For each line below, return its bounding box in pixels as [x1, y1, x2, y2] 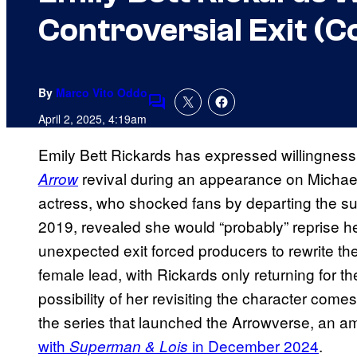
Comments [147, 101, 222, 124]
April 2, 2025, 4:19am [38, 111, 147, 127]
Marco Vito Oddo [56, 84, 147, 101]
